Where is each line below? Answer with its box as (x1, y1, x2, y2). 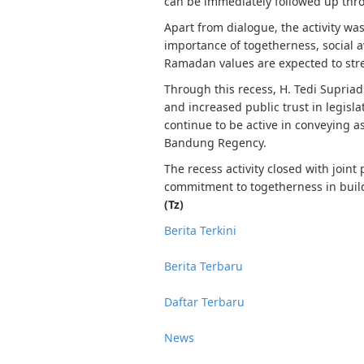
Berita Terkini (164, 223, 236, 238)
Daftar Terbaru (164, 294, 245, 310)
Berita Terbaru (164, 258, 243, 274)
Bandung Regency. (164, 135, 266, 150)
